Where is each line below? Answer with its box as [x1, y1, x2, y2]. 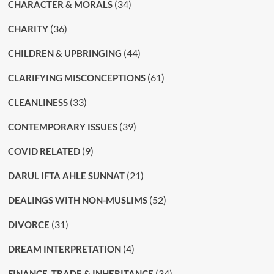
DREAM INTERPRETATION [7, 243, 121, 255]
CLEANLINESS [7, 97, 68, 108]
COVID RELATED [7, 146, 80, 157]
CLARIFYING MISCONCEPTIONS [7, 72, 146, 84]
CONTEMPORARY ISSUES [7, 121, 117, 133]
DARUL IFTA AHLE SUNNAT [7, 170, 125, 182]
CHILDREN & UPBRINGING [7, 48, 122, 59]
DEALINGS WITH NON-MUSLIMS [7, 194, 147, 206]
